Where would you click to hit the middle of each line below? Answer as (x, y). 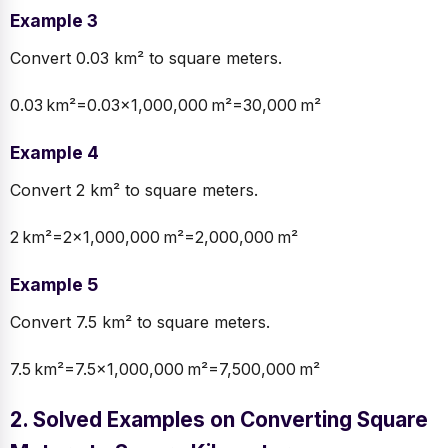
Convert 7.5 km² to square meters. (140, 322)
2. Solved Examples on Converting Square (219, 420)
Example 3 (54, 21)
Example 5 (54, 285)
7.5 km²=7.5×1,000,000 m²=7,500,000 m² (165, 369)
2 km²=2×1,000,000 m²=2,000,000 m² (154, 237)
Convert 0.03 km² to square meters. (146, 58)
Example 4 (54, 153)
